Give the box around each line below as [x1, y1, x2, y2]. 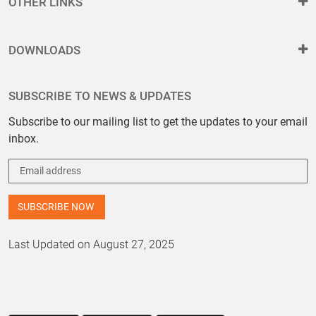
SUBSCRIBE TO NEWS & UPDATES [8, 89, 191, 104]
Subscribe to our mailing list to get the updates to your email [8, 115, 308, 129]
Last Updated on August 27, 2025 [8, 238, 174, 252]
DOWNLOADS [8, 43, 80, 58]
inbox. [8, 132, 39, 146]
